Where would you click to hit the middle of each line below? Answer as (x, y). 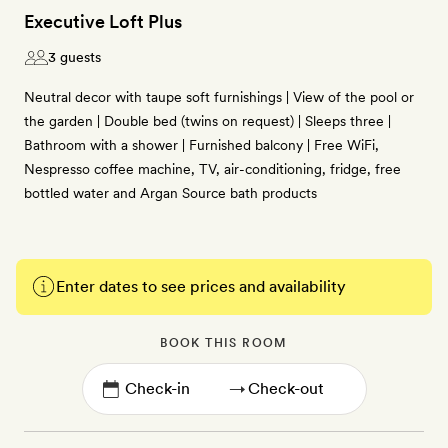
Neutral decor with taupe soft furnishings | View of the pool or (219, 97)
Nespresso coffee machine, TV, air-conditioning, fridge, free (212, 169)
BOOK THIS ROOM (224, 343)
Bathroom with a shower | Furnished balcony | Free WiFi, (201, 145)
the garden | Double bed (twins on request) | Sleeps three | (207, 121)
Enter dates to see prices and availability (201, 286)
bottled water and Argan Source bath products (170, 193)
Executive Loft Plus (103, 21)
